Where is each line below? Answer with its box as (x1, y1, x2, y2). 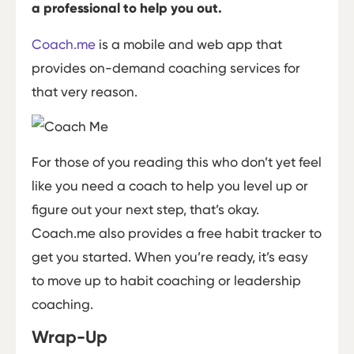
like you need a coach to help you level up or (32, 177, 308, 194)
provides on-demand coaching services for (32, 59, 300, 76)
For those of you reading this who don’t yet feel (32, 153, 322, 170)
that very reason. (32, 83, 137, 100)
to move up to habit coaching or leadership (32, 272, 301, 288)
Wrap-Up (32, 326, 107, 348)
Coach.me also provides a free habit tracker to (32, 224, 322, 241)
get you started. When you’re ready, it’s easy (32, 248, 308, 265)
